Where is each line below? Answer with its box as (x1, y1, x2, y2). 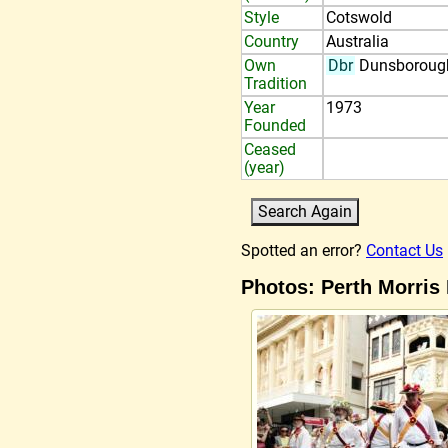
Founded (244, 116, 306, 135)
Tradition (244, 74, 307, 93)
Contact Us (366, 241, 443, 260)
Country (244, 32, 299, 51)
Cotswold (326, 8, 392, 27)
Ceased (244, 140, 296, 159)
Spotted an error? (241, 241, 366, 260)
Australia (326, 32, 389, 51)
